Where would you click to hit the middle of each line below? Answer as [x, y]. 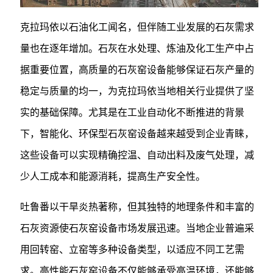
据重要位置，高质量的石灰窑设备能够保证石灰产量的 [137, 69]
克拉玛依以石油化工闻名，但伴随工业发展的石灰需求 [137, 27]
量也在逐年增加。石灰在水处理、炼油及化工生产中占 [137, 48]
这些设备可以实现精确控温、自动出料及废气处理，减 [137, 155]
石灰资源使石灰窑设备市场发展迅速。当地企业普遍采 [137, 228]
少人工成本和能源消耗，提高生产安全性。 [112, 176]
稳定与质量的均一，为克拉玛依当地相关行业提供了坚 [137, 91]
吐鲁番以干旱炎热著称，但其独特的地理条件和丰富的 [137, 207]
